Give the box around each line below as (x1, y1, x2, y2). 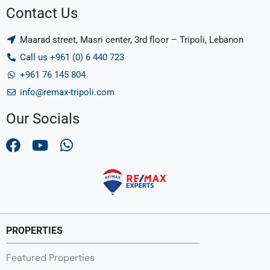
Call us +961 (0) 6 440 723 (19, 52, 124, 63)
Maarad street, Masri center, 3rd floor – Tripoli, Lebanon (19, 34, 243, 45)
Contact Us (6, 5, 78, 22)
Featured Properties (6, 251, 95, 265)
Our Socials (6, 110, 80, 127)
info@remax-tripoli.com (19, 87, 115, 98)
